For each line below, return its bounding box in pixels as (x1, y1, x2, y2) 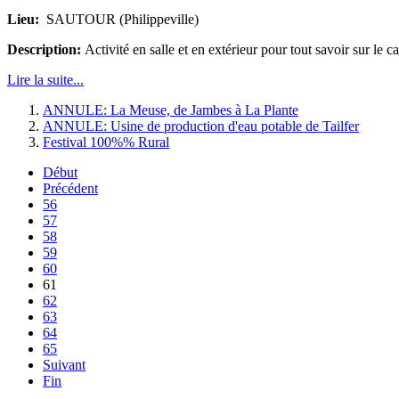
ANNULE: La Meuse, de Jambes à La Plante (43, 102, 298, 118)
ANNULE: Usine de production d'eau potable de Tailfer (43, 118, 359, 134)
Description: (7, 42, 85, 58)
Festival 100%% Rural (43, 134, 169, 151)
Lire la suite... (7, 72, 84, 88)
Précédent (43, 181, 98, 197)
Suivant (43, 357, 85, 373)
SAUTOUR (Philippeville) (39, 12, 199, 28)
